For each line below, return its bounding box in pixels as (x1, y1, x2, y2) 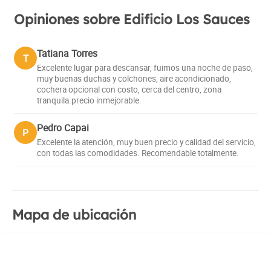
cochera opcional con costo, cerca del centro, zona (37, 83, 221, 95)
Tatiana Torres (37, 46, 97, 60)
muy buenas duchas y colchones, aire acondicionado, (37, 73, 231, 84)
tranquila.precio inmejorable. (37, 94, 142, 106)
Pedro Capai (37, 120, 89, 134)
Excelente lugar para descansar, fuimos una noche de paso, (37, 62, 253, 73)
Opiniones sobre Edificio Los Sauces (14, 11, 250, 28)
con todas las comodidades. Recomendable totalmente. (37, 147, 239, 158)
